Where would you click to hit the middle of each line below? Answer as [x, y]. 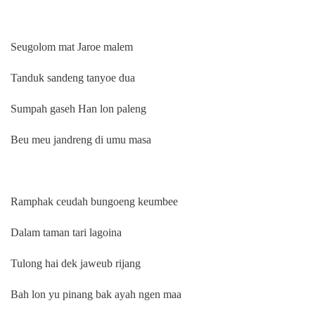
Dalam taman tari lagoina [66, 232]
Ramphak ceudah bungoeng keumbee [94, 201]
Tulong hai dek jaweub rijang [76, 263]
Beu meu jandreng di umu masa [81, 139]
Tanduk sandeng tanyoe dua [73, 77]
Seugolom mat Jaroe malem [73, 46]
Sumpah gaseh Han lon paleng [78, 108]
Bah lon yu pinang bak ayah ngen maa [96, 294]
